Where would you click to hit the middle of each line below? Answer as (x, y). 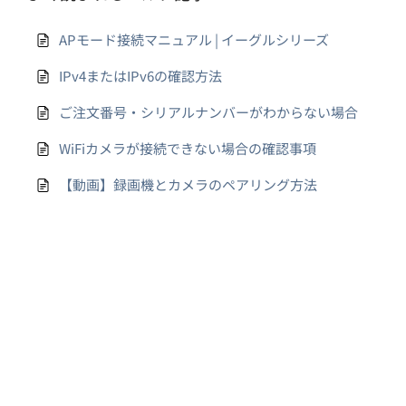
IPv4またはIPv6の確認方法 (140, 76)
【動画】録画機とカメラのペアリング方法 (188, 184)
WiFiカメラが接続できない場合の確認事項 (188, 148)
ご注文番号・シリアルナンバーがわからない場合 (208, 112)
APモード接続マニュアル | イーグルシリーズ (194, 39)
